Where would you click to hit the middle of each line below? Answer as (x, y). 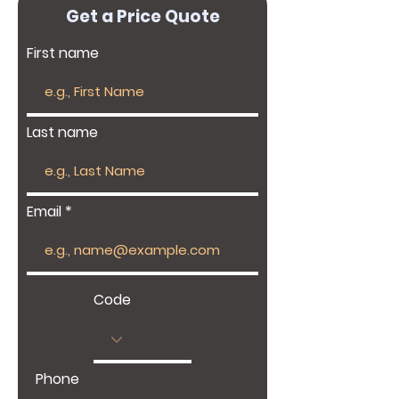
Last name (62, 132)
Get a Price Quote (142, 16)
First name (63, 53)
